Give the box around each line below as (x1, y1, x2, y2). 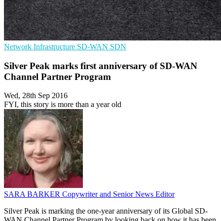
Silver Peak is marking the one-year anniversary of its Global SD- (4, 207, 208, 216)
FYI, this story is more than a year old (4, 100, 121, 109)
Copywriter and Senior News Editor (62, 190, 175, 199)
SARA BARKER (4, 190, 62, 199)
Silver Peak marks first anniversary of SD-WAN (4, 60, 197, 71)
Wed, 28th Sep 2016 (4, 91, 68, 100)
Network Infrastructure (4, 42, 77, 51)
